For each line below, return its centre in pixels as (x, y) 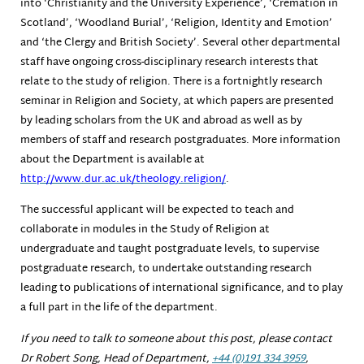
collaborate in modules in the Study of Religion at (145, 230)
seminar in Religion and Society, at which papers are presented (177, 101)
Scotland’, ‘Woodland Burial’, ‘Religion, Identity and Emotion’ (176, 23)
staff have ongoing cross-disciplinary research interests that (169, 62)
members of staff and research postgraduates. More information (180, 140)
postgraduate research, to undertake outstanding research (166, 269)
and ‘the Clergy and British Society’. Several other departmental (180, 43)
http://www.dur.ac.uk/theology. (102, 179)
